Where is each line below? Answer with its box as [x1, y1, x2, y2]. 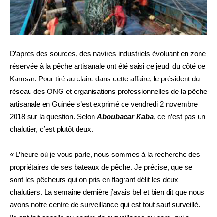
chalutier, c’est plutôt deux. [10, 124, 93, 133]
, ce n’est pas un [154, 112, 205, 121]
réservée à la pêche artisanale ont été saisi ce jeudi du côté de [10, 62, 205, 70]
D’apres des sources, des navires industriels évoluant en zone [10, 49, 206, 58]
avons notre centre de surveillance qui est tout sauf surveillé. [10, 200, 200, 209]
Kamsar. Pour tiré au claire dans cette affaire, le [10, 74, 161, 83]
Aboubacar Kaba [97, 112, 154, 121]
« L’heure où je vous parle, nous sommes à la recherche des [10, 150, 200, 158]
